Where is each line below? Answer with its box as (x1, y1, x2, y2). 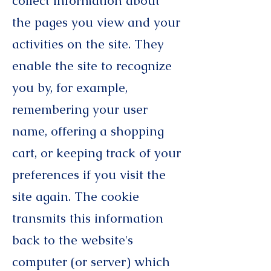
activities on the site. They (12, 36, 164, 52)
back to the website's (12, 232, 133, 248)
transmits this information (12, 210, 163, 226)
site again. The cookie (12, 188, 139, 204)
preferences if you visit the (12, 166, 166, 183)
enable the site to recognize (12, 57, 172, 74)
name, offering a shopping (12, 123, 164, 139)
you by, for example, (12, 79, 128, 96)
